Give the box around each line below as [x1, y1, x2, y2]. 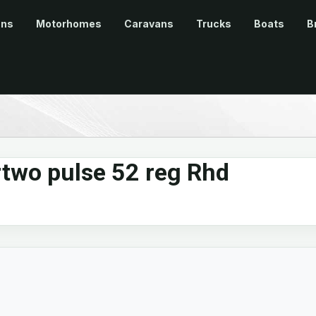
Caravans [124, 18, 174, 30]
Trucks [196, 18, 231, 30]
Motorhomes [36, 18, 102, 30]
